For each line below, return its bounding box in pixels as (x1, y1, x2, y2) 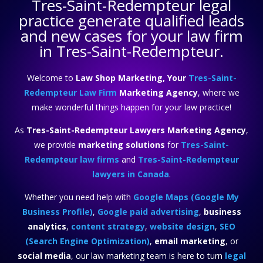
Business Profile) (22, 206, 93, 218)
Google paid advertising (97, 206, 199, 218)
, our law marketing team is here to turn (70, 250, 225, 262)
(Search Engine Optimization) (25, 235, 150, 247)
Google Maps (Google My (133, 191, 239, 203)
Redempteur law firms (24, 154, 119, 166)
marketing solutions (78, 139, 165, 151)
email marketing (154, 235, 225, 247)
